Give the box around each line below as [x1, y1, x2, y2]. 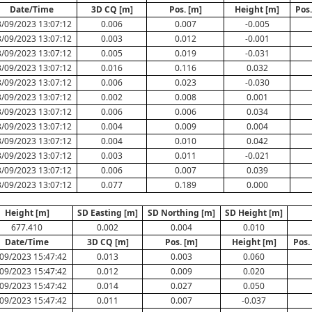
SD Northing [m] [148, 207, 215, 219]
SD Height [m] [225, 207, 283, 219]
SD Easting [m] [77, 207, 138, 219]
